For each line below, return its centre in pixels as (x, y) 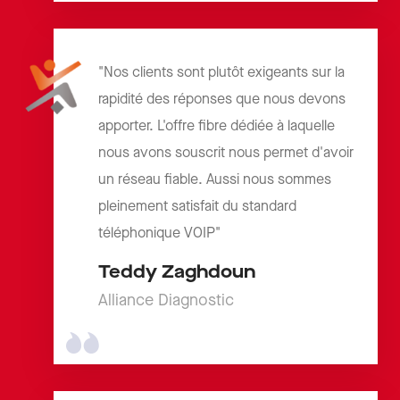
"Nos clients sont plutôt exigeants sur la (221, 73)
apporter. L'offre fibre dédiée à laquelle (217, 127)
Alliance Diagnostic (166, 301)
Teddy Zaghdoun (177, 273)
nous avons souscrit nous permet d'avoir (226, 154)
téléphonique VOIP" (159, 234)
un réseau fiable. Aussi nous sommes (215, 180)
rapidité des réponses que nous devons (222, 100)
